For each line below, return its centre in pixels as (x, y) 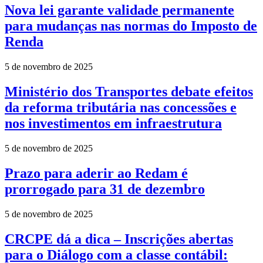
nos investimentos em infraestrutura (113, 124)
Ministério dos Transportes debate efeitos (129, 92)
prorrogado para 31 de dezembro (105, 189)
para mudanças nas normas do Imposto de (131, 26)
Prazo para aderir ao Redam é (96, 173)
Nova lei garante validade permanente (119, 10)
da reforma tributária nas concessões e (121, 108)
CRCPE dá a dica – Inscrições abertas (119, 239)
